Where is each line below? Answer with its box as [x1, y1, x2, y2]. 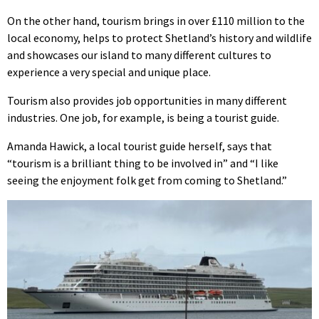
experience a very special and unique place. [7, 64, 211, 79]
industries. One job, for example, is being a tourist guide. [7, 110, 279, 125]
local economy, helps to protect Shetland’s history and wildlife [7, 30, 312, 45]
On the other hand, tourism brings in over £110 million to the [7, 13, 305, 28]
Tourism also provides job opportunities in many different [7, 93, 287, 108]
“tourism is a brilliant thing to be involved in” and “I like [7, 155, 278, 170]
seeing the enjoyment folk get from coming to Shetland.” [7, 172, 287, 187]
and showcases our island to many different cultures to [7, 47, 271, 62]
